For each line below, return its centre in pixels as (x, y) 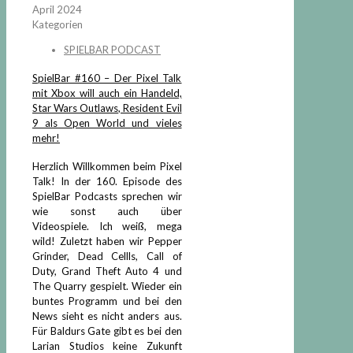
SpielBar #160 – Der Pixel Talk (107, 78)
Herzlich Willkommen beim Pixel (107, 167)
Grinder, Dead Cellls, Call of (107, 256)
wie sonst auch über (107, 212)
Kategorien (58, 24)
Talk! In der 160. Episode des (107, 182)
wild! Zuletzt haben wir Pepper (107, 242)
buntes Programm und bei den (107, 301)
